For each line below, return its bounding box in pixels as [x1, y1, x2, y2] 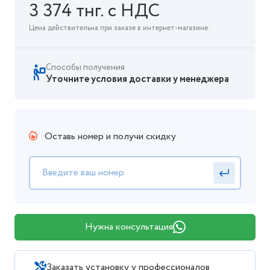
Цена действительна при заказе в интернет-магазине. [29, 23, 210, 33]
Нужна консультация [84, 220, 173, 234]
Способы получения [46, 61, 125, 74]
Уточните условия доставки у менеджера [46, 72, 229, 86]
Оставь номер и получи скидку [42, 130, 176, 143]
